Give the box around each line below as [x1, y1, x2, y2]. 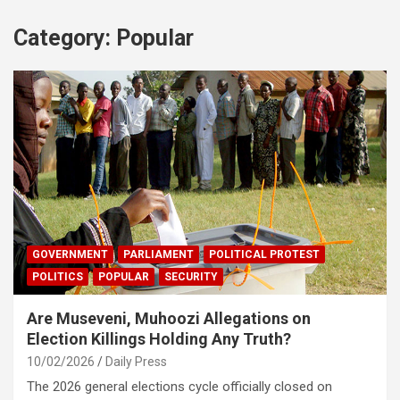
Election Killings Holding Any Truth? [27, 329, 291, 348]
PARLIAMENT [123, 247, 194, 261]
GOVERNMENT [32, 247, 108, 261]
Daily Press [105, 354, 167, 369]
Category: [13, 25, 116, 52]
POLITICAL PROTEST [209, 247, 320, 261]
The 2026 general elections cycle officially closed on [27, 378, 332, 395]
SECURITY [164, 270, 218, 283]
